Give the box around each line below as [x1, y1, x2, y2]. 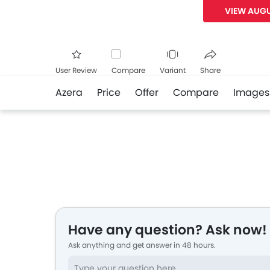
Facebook [210, 98, 245, 108]
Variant [160, 65, 186, 75]
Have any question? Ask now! [68, 221, 267, 239]
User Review [55, 65, 97, 75]
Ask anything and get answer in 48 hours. [68, 240, 216, 250]
